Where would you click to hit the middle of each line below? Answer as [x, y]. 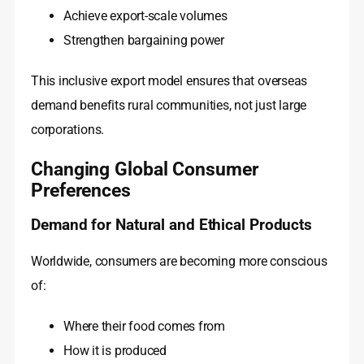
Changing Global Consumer [145, 169]
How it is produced [115, 351]
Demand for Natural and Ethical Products [172, 225]
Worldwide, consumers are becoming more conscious [179, 262]
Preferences [81, 191]
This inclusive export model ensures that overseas [169, 81]
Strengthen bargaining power [144, 41]
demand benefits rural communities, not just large [169, 106]
